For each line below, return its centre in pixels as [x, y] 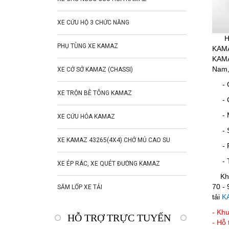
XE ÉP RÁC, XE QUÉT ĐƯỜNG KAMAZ [109, 164]
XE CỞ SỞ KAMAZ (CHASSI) [95, 70]
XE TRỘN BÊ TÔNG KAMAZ [95, 93]
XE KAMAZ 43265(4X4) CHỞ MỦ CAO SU [114, 140]
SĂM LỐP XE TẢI [80, 187]
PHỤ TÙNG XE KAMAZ [88, 46]
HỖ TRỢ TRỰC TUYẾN [119, 218]
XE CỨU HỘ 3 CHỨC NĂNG [93, 23]
